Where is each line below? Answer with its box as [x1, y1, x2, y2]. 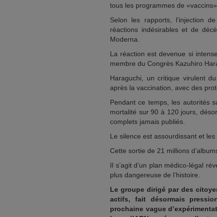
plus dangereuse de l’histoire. [110, 171, 200, 179]
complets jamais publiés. [110, 118, 185, 125]
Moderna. [110, 35, 139, 43]
